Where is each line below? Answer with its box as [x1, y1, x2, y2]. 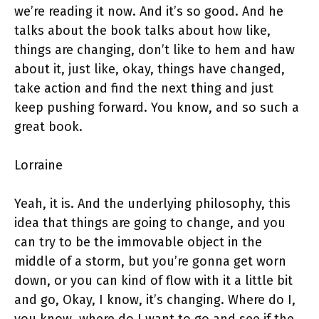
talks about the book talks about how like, [14, 23, 271, 39]
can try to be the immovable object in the [14, 234, 262, 251]
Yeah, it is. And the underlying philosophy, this [14, 196, 291, 212]
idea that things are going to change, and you [14, 215, 286, 231]
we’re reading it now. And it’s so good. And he [14, 4, 283, 20]
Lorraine [14, 157, 70, 174]
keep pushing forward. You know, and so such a [14, 100, 299, 116]
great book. [14, 119, 83, 135]
